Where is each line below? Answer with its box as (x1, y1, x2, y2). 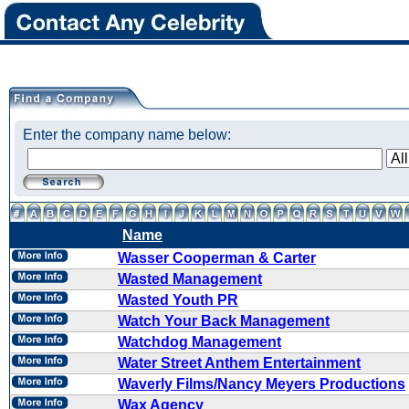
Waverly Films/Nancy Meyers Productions (118, 376, 405, 392)
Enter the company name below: (23, 127, 231, 142)
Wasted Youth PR (118, 292, 238, 308)
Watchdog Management (118, 334, 281, 350)
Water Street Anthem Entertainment (118, 355, 361, 371)
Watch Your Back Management (118, 313, 330, 329)
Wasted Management (118, 271, 262, 287)
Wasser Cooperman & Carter (118, 250, 316, 266)
